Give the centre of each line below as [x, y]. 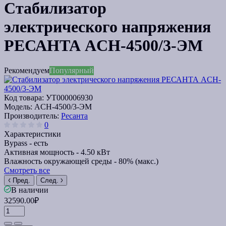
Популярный [72, 70]
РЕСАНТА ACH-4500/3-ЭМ [103, 46]
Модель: [19, 106]
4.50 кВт [95, 152]
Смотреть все [27, 170]
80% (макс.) [138, 161]
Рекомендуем [27, 70]
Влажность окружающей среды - [61, 161]
